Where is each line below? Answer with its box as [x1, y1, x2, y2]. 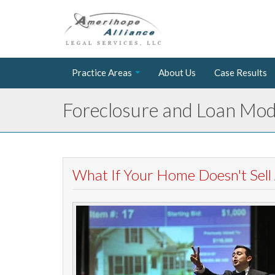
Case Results [214, 66, 267, 78]
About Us [158, 66, 196, 78]
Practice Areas [72, 66, 132, 78]
